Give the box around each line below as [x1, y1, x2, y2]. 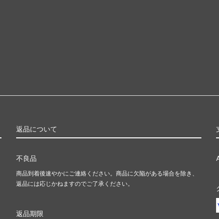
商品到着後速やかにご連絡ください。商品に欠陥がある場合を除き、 [16, 169, 198, 177]
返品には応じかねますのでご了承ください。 [16, 179, 133, 187]
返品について [16, 124, 57, 133]
